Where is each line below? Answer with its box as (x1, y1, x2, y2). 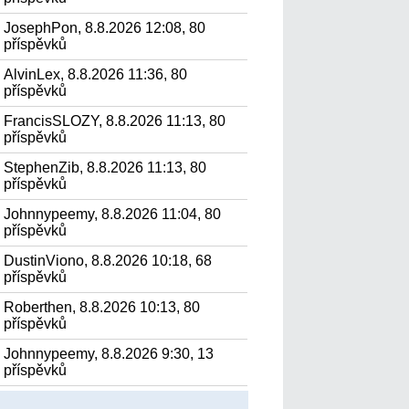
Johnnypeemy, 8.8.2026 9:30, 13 (4, 346, 215, 362)
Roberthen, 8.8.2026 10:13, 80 (4, 299, 201, 315)
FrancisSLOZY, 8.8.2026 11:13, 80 (4, 113, 226, 129)
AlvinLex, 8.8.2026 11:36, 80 (4, 67, 188, 82)
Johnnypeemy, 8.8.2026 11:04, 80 (4, 206, 222, 222)
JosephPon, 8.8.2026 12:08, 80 (4, 20, 206, 36)
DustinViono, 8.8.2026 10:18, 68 (4, 253, 213, 268)
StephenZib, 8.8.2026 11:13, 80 (4, 160, 207, 175)
